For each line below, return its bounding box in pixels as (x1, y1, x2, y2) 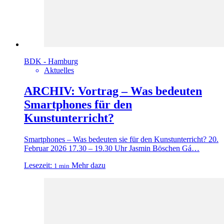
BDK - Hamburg (24, 56, 78, 65)
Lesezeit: (24, 161, 52, 170)
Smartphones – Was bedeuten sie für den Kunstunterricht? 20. (24, 135, 218, 144)
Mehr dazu (71, 161, 105, 170)
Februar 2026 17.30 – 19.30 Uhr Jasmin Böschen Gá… (24, 144, 199, 153)
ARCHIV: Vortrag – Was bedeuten (24, 84, 202, 98)
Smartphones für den (24, 98, 132, 111)
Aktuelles (44, 65, 74, 74)
